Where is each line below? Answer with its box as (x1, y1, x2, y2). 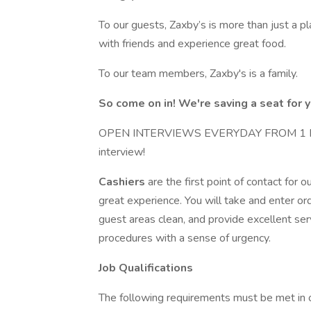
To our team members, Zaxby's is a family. (99, 66, 298, 81)
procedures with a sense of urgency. (99, 230, 271, 246)
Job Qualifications (99, 260, 196, 276)
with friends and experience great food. (99, 36, 286, 51)
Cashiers (99, 174, 148, 190)
